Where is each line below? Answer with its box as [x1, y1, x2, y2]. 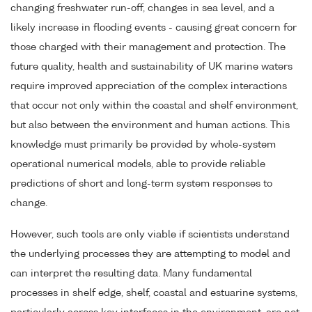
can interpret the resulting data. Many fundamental [10, 269, 252, 279]
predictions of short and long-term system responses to [10, 179, 272, 189]
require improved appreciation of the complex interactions [10, 81, 287, 92]
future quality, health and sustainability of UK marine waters [10, 62, 292, 72]
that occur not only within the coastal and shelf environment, [10, 101, 298, 111]
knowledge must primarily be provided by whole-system [10, 140, 276, 150]
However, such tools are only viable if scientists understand [10, 230, 290, 240]
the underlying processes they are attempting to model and [10, 249, 290, 260]
